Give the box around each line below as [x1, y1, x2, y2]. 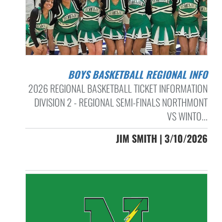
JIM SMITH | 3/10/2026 [115, 130, 208, 146]
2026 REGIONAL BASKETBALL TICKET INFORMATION [28, 80, 208, 96]
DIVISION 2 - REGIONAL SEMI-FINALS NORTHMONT [34, 94, 208, 110]
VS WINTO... [166, 108, 208, 123]
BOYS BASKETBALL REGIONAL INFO [73, 66, 208, 82]
